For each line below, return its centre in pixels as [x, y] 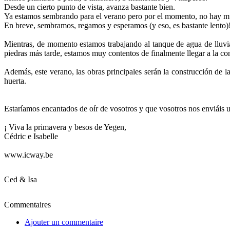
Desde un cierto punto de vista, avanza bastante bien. [90, 7]
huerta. [15, 81]
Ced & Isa [21, 179]
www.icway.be [28, 155]
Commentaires [27, 204]
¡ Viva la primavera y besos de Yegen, [65, 127]
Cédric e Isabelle [31, 136]
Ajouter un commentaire [64, 222]
